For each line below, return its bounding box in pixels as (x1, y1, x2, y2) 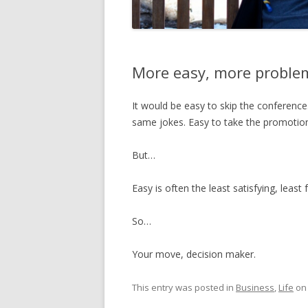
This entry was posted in (132, 280, 236, 294)
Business (236, 280, 274, 294)
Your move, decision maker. (132, 247, 256, 261)
